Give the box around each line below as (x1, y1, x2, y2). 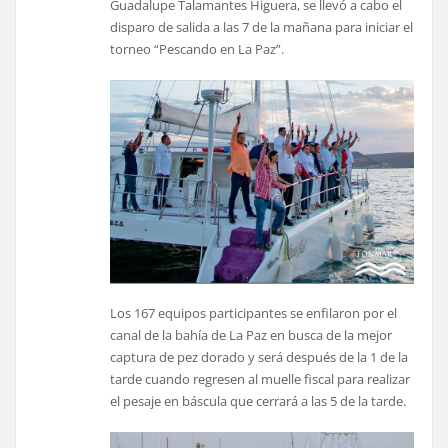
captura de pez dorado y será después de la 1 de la (110, 347, 409, 366)
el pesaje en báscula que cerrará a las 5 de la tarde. (110, 391, 407, 410)
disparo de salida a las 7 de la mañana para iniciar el (110, 17, 414, 36)
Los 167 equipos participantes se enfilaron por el (110, 303, 398, 322)
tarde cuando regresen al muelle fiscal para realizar (110, 369, 411, 388)
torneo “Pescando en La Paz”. (110, 39, 285, 58)
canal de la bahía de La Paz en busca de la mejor (110, 325, 393, 344)
